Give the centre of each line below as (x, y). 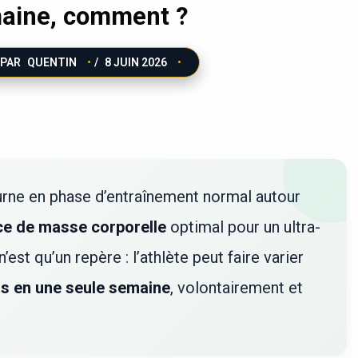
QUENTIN (53, 62)
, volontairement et (237, 287)
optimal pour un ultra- (243, 227)
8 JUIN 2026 (137, 62)
